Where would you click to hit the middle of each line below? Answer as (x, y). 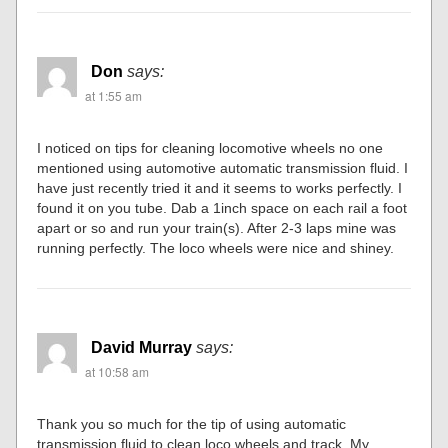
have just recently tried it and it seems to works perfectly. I (220, 188)
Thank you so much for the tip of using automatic (192, 424)
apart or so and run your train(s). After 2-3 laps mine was (217, 228)
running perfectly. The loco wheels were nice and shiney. (216, 248)
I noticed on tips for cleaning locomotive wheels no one (210, 148)
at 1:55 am (114, 95)
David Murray (142, 347)
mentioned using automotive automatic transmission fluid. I (223, 168)
